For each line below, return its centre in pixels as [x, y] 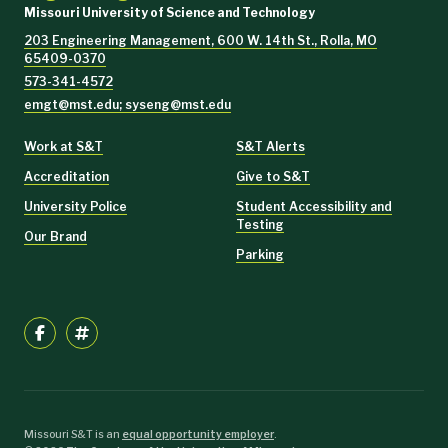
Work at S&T [63, 146]
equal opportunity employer [198, 434]
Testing [260, 224]
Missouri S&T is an [73, 434]
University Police [75, 206]
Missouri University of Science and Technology [169, 13]
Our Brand [55, 236]
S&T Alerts [270, 146]
